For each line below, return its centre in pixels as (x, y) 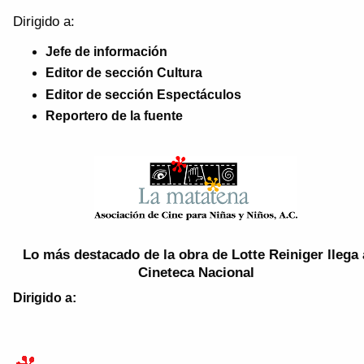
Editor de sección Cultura (124, 73)
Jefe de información (106, 52)
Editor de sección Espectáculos (143, 94)
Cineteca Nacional (196, 273)
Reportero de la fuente (114, 116)
